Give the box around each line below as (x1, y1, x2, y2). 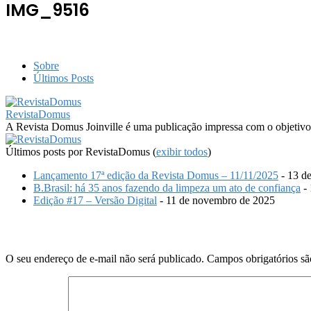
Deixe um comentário (6, 220, 146, 239)
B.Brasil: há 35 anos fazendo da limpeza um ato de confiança (33, 181, 301, 194)
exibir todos (156, 145, 208, 158)
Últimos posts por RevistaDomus (6, 145, 153, 158)
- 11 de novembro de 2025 (157, 194, 275, 206)
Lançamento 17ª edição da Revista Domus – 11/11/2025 (33, 169, 278, 181)
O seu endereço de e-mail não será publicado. (6, 253, 204, 265)
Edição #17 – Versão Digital (33, 194, 157, 206)
